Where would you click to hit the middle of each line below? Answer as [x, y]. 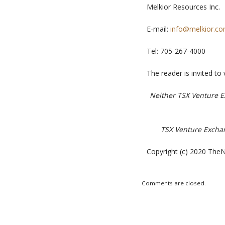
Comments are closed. [174, 183]
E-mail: [158, 29]
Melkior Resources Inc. [183, 7]
